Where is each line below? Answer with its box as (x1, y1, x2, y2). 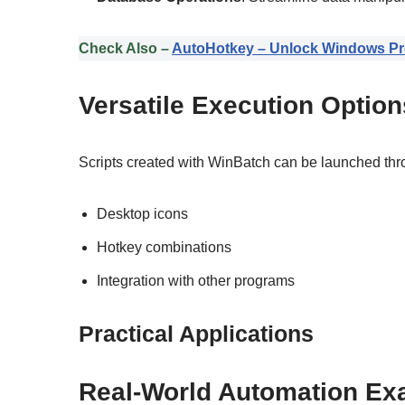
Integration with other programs (97, 272, 295, 288)
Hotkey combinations (97, 239, 231, 255)
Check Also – (79, 40, 172, 56)
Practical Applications (79, 320, 314, 346)
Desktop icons (97, 205, 188, 221)
